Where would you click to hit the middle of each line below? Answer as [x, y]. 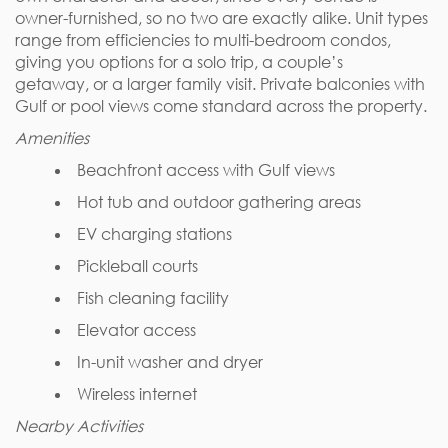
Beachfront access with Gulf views [206, 170]
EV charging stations [154, 234]
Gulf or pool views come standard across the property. [221, 106]
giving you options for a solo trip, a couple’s [179, 62]
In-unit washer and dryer [170, 362]
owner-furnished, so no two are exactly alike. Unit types [221, 18]
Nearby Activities [79, 426]
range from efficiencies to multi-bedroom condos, [203, 40]
